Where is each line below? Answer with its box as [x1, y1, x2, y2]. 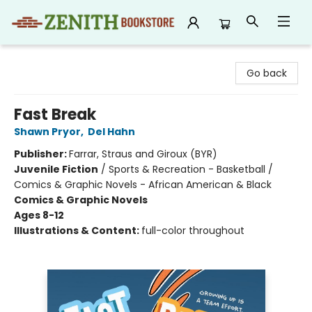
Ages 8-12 [14, 208, 64, 222]
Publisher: [14, 147, 69, 161]
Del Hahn [88, 125, 135, 139]
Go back [247, 66, 287, 80]
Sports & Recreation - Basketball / [109, 162, 273, 176]
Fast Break [14, 104, 96, 125]
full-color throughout [141, 224, 244, 237]
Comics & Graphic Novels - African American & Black [14, 178, 272, 192]
